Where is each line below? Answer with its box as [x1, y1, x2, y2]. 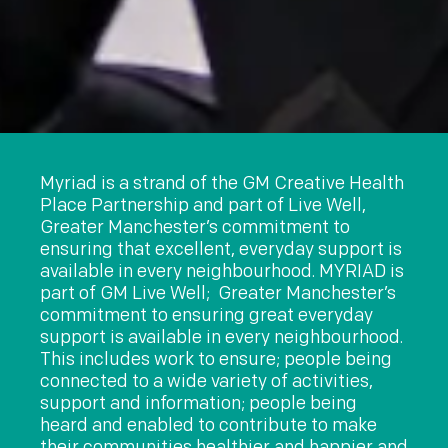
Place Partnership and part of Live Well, [39, 194, 366, 216]
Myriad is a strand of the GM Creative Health [39, 172, 404, 194]
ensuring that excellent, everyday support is [39, 238, 402, 260]
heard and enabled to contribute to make [39, 414, 377, 436]
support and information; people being [39, 392, 357, 414]
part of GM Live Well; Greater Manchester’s [39, 282, 396, 304]
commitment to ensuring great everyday [39, 304, 373, 326]
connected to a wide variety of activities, [39, 370, 373, 392]
